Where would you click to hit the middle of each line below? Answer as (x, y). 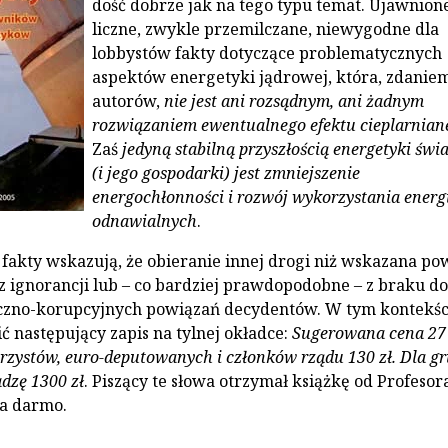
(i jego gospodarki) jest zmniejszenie (225, 172)
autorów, (127, 100)
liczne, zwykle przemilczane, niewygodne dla (265, 28)
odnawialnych (144, 220)
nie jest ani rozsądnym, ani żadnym (293, 100)
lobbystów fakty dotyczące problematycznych (266, 52)
